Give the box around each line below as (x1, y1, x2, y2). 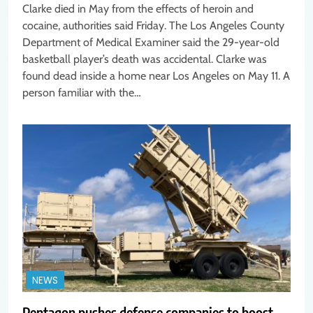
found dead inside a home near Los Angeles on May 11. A (22, 69, 290, 83)
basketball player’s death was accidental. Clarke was (22, 52, 267, 66)
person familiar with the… (22, 86, 141, 100)
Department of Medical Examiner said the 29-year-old (22, 36, 279, 50)
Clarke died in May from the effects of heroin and (22, 2, 254, 16)
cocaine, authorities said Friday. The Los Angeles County (22, 19, 284, 33)
